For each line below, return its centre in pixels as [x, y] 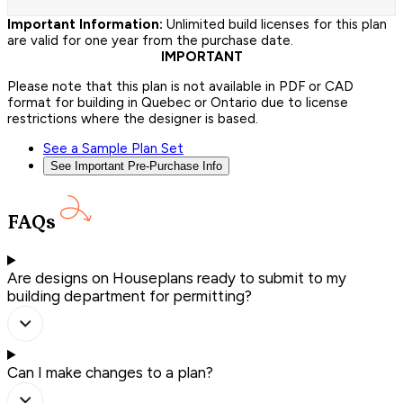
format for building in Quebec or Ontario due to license [178, 102]
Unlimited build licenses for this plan [275, 24]
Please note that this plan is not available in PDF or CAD [180, 86]
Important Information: [85, 24]
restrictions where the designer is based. [133, 118]
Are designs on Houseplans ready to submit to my [177, 278]
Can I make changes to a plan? [110, 373]
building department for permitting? [130, 296]
